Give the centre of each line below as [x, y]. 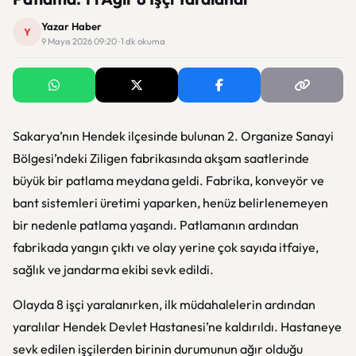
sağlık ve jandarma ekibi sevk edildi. [113, 269]
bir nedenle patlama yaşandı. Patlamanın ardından [156, 225]
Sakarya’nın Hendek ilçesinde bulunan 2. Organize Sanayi [173, 136]
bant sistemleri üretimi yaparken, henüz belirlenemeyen [170, 203]
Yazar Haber [72, 26]
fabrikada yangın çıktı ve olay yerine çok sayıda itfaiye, [166, 247]
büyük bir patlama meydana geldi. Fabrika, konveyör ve [168, 180]
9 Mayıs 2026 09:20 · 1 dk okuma [103, 41]
